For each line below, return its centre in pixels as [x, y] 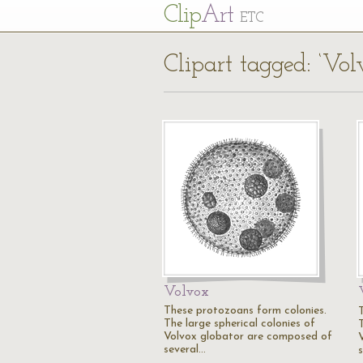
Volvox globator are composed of [248, 337]
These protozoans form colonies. [245, 311]
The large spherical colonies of [239, 324]
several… [185, 350]
